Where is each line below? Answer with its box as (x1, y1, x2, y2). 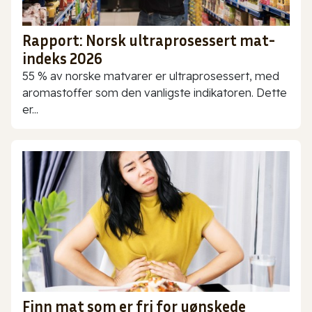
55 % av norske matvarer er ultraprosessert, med (22, 69, 279, 84)
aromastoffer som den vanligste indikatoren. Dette (22, 86, 287, 100)
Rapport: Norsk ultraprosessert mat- (22, 31, 275, 50)
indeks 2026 (22, 49, 102, 68)
